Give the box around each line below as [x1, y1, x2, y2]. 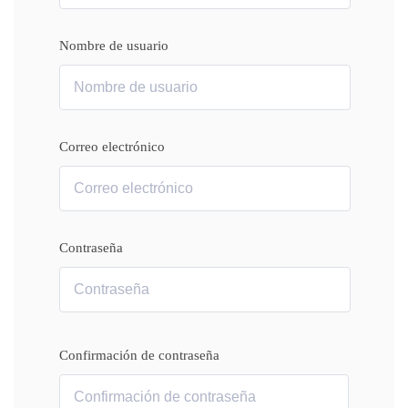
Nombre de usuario [59, 38, 168, 53]
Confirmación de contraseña [59, 348, 219, 362]
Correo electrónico [59, 139, 165, 154]
